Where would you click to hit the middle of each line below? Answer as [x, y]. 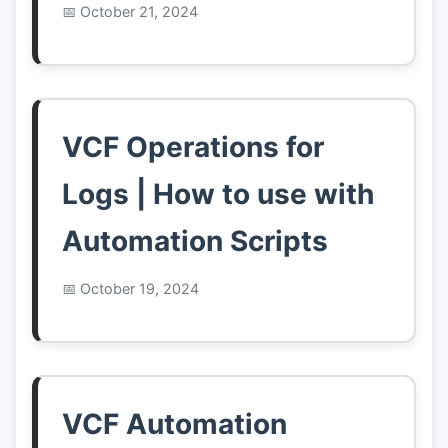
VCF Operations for [193, 147]
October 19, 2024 [139, 289]
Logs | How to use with [218, 194]
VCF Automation [174, 424]
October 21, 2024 [139, 12]
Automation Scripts [195, 241]
